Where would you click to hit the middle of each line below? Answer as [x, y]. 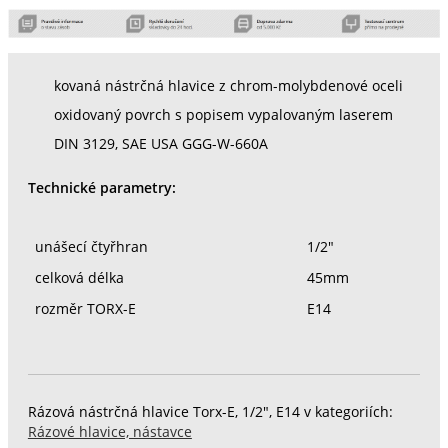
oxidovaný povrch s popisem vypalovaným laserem [223, 114]
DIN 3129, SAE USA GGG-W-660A [160, 143]
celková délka [79, 278]
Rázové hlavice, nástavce [109, 431]
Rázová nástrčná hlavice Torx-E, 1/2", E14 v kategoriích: [210, 411]
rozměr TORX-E [85, 309]
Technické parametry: [101, 187]
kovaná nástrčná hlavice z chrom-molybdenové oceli [228, 86]
